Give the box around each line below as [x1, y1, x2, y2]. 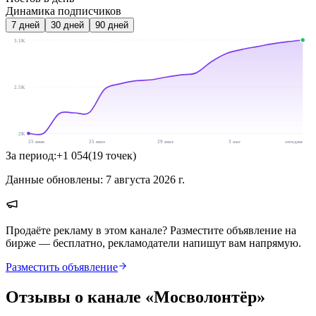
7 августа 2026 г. [106, 173, 185, 186]
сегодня [285, 138, 303, 145]
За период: [6, 149, 56, 162]
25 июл [89, 138, 106, 145]
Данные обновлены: [6, 173, 103, 186]
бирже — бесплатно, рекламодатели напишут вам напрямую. [6, 236, 301, 249]
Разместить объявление [6, 260, 118, 273]
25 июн [28, 138, 45, 145]
